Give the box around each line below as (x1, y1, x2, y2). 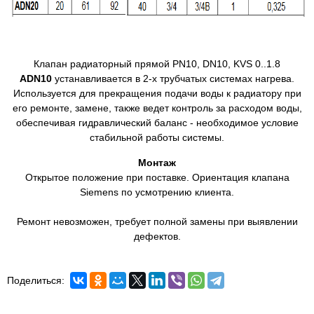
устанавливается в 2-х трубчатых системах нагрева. (52, 73, 294, 84)
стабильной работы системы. (90, 132, 224, 143)
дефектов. (133, 231, 181, 242)
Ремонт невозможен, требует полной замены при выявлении (16, 216, 298, 227)
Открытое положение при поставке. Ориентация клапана (25, 172, 289, 183)
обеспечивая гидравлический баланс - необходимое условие (15, 117, 299, 128)
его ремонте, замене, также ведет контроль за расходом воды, (12, 102, 302, 114)
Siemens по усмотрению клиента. (80, 186, 234, 198)
